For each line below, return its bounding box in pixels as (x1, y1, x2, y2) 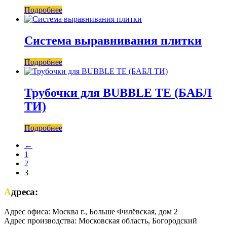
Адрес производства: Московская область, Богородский (4, 216, 197, 225)
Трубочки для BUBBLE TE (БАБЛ (24, 86, 212, 99)
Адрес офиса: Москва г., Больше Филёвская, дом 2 (4, 207, 178, 216)
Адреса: (11, 186, 38, 198)
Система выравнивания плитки (24, 33, 202, 47)
